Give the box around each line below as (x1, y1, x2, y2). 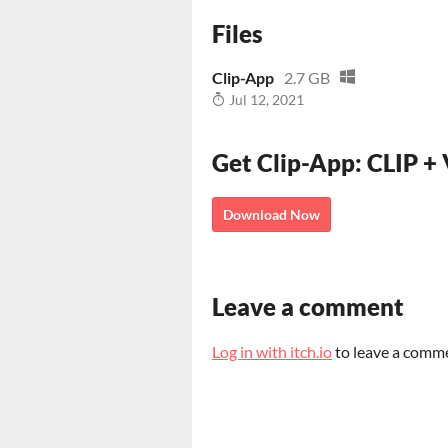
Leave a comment (212, 291, 404, 321)
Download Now (223, 205, 320, 223)
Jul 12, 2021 (226, 91, 304, 108)
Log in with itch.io (212, 341, 332, 361)
